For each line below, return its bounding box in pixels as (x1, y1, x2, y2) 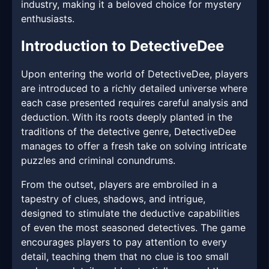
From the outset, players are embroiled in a (21, 178, 217, 191)
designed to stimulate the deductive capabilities (21, 207, 240, 220)
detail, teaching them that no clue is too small (21, 250, 229, 263)
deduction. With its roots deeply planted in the (21, 111, 232, 124)
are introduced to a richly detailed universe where (21, 82, 247, 95)
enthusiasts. (21, 13, 74, 25)
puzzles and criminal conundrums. (21, 154, 175, 167)
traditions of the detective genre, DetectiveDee (21, 125, 236, 138)
